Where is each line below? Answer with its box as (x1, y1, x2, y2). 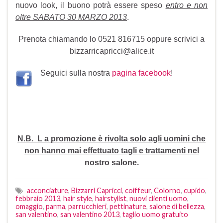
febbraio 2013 (15, 194, 60, 203)
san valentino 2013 (60, 210, 119, 219)
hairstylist (95, 194, 126, 203)
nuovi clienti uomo (129, 194, 187, 203)
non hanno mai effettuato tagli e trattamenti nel (24, 146, 199, 155)
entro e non (165, 1, 208, 10)
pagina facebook (112, 69, 171, 78)
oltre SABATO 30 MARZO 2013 (15, 13, 127, 22)
